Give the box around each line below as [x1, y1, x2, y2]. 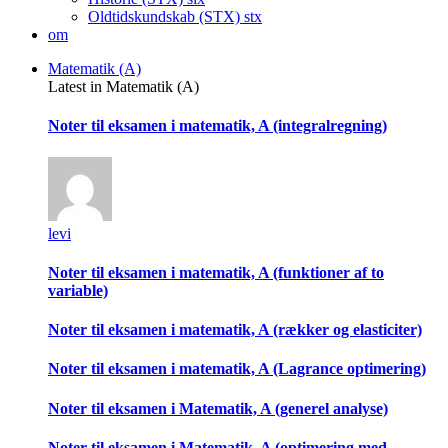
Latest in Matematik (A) [48, 78, 199, 95]
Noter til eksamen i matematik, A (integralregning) [48, 117, 387, 135]
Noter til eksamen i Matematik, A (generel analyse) [48, 399, 388, 417]
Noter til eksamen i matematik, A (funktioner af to [48, 263, 384, 281]
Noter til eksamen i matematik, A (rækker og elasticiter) [48, 321, 422, 339]
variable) [48, 281, 108, 299]
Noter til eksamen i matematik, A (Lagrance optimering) [48, 360, 426, 378]
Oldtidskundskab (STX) [88, 8, 244, 25]
